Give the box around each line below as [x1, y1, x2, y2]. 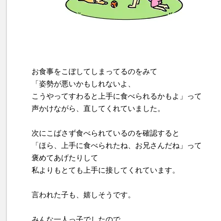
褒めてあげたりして [32, 153, 98, 162]
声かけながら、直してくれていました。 [32, 104, 165, 113]
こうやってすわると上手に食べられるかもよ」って [32, 92, 202, 101]
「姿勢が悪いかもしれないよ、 [32, 79, 135, 88]
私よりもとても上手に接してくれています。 [32, 166, 180, 175]
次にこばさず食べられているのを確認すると [32, 129, 180, 138]
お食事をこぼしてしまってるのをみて [32, 67, 157, 76]
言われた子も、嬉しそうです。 [32, 190, 135, 199]
